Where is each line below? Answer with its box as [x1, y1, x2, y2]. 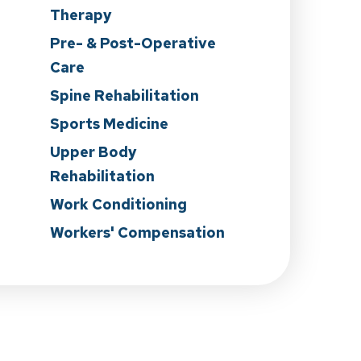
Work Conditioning [50, 195, 187, 214]
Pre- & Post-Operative [50, 34, 216, 52]
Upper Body [50, 143, 137, 161]
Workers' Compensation [50, 223, 225, 242]
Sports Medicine [50, 114, 168, 133]
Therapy [50, 6, 112, 24]
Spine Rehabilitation [50, 86, 199, 105]
